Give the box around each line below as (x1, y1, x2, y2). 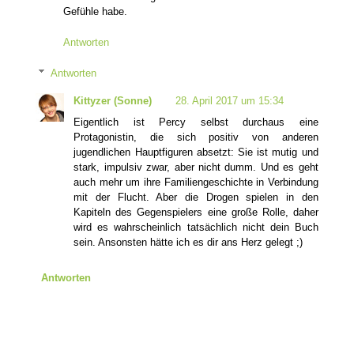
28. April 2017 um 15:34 (175, 94, 284, 107)
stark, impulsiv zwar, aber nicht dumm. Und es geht (73, 160, 318, 173)
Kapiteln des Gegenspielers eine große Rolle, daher (73, 205, 318, 218)
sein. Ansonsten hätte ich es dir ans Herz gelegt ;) (73, 235, 303, 248)
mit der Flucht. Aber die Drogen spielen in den (73, 190, 318, 203)
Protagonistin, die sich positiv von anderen (73, 130, 318, 143)
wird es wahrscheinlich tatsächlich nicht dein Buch (73, 220, 318, 233)
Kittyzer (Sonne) (73, 94, 153, 107)
